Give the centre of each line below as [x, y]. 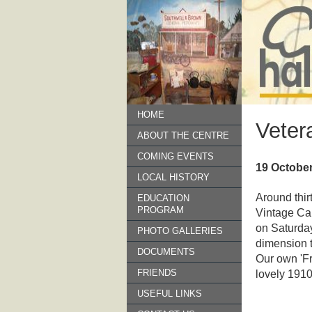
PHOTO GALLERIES [180, 231]
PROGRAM [161, 210]
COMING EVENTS [175, 156]
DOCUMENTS [166, 252]
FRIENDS [157, 273]
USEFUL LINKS [170, 294]
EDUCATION [163, 198]
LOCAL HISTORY [173, 177]
